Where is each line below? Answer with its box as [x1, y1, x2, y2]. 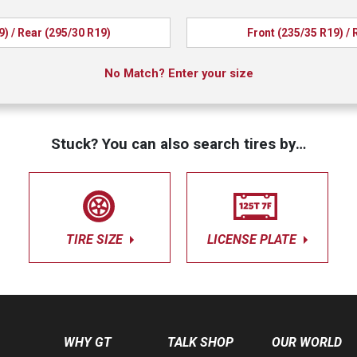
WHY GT [63, 335, 112, 350]
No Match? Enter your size [104, 66, 253, 80]
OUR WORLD [271, 335, 342, 350]
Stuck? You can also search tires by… [51, 135, 306, 153]
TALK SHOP [167, 335, 234, 350]
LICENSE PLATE [207, 232, 300, 247]
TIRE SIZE [65, 232, 126, 247]
